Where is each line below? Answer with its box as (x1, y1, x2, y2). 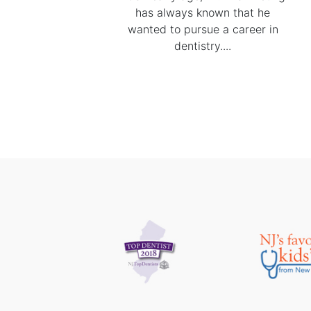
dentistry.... (174, 39, 231, 53)
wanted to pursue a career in (127, 22, 278, 36)
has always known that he (135, 6, 270, 19)
